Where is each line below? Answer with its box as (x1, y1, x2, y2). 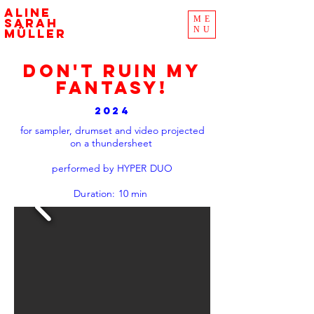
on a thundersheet (69, 137, 155, 149)
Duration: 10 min (74, 187, 151, 200)
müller (4, 26, 67, 41)
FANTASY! (56, 76, 168, 99)
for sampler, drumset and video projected (20, 124, 205, 137)
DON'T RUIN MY (23, 60, 201, 82)
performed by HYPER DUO (51, 162, 173, 175)
